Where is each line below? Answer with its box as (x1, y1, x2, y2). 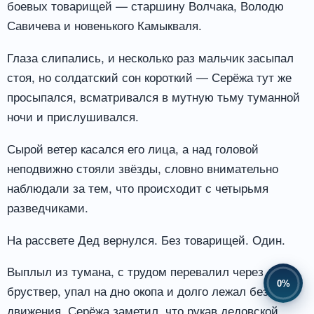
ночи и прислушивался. (7, 107, 139, 125)
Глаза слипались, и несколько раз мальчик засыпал (7, 48, 294, 66)
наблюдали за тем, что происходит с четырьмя (7, 178, 268, 196)
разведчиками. (7, 198, 88, 216)
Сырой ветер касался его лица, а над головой (7, 139, 259, 157)
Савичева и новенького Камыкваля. (7, 15, 202, 34)
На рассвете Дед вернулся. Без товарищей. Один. (7, 230, 285, 248)
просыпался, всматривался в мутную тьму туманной (7, 87, 300, 105)
